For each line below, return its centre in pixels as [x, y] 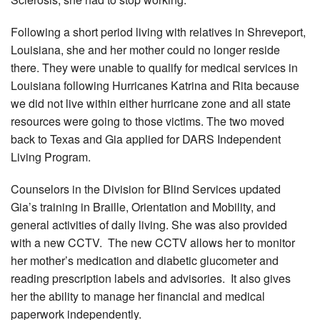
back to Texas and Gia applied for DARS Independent [146, 139]
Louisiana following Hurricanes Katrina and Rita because [155, 86]
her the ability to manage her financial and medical [138, 296]
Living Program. [51, 157]
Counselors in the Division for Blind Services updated [146, 189]
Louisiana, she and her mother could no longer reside [145, 50]
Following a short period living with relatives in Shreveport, [158, 32]
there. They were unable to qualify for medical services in [154, 68]
